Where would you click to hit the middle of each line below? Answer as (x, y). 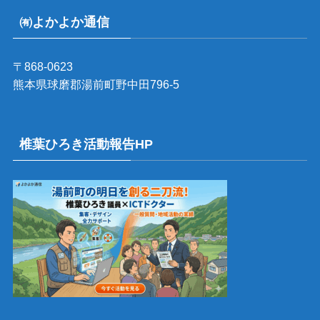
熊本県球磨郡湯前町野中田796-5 (96, 85)
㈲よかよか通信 (64, 22)
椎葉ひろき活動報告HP (86, 145)
